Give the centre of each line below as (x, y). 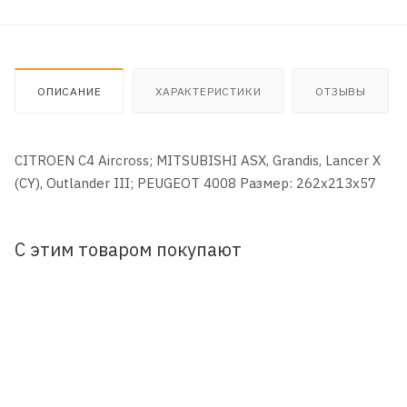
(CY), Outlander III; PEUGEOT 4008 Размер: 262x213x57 (195, 183)
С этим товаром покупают (128, 249)
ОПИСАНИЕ (69, 91)
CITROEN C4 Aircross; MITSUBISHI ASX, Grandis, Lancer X (198, 160)
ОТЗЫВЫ (341, 91)
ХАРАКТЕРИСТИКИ (208, 91)
